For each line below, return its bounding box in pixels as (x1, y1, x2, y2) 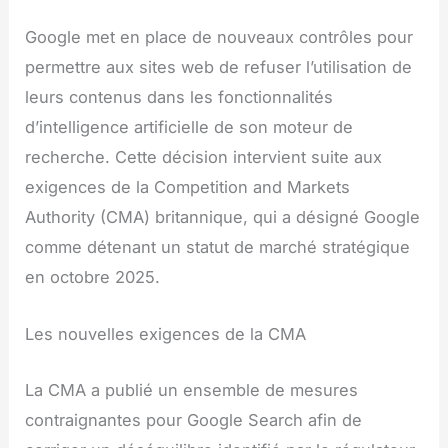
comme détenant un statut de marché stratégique (25, 237, 411, 258)
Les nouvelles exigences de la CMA (25, 323, 307, 344)
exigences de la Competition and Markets (25, 177, 351, 198)
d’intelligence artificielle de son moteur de (25, 117, 354, 138)
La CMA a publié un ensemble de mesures (25, 379, 359, 400)
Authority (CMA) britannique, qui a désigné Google (25, 207, 421, 228)
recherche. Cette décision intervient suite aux (25, 147, 383, 168)
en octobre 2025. (25, 267, 161, 288)
